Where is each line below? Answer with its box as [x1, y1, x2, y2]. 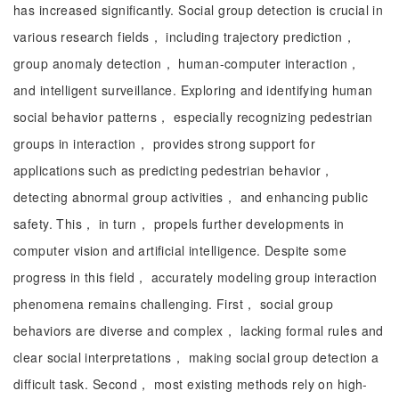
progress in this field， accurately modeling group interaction [13, 268, 378, 286]
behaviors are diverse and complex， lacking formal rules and [13, 322, 384, 339]
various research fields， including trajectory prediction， [13, 28, 355, 45]
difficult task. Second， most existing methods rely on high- [13, 375, 368, 393]
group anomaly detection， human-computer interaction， [13, 54, 361, 72]
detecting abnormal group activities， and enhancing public [13, 188, 368, 206]
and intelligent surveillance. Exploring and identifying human [13, 81, 373, 99]
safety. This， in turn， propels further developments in [13, 215, 345, 232]
